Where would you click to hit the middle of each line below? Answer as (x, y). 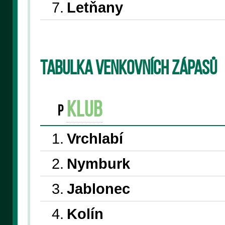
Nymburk (98, 163)
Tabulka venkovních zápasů (128, 69)
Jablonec (98, 188)
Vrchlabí (95, 138)
